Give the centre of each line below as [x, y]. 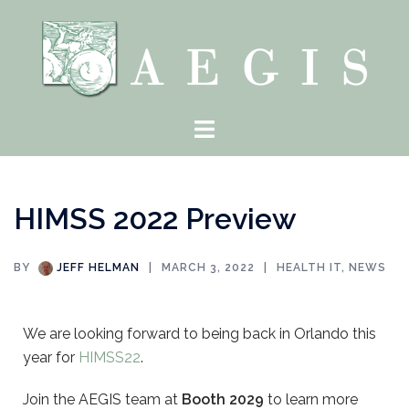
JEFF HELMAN [98, 267]
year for [51, 357]
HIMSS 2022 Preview [155, 219]
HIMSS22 [110, 357]
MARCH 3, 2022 [208, 267]
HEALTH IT [309, 267]
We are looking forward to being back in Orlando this [199, 334]
